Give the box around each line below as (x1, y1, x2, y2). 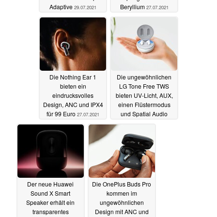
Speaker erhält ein (26, 198, 75, 206)
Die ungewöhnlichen (117, 72, 171, 81)
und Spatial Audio (121, 109, 168, 118)
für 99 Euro (46, 109, 77, 118)
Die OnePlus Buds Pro (92, 179, 151, 188)
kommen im (106, 188, 137, 197)
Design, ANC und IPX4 (43, 100, 103, 108)
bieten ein (60, 81, 86, 90)
